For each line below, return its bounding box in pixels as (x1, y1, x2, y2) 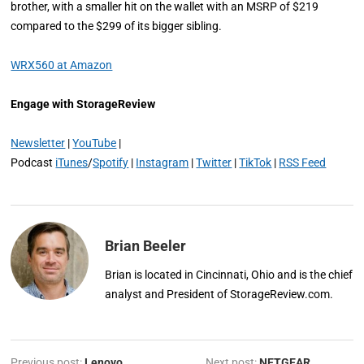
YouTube (72, 136, 117, 150)
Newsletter (11, 136, 66, 150)
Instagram (136, 156, 189, 170)
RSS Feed (279, 156, 327, 170)
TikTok (239, 156, 272, 170)
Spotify (93, 156, 129, 170)
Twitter (196, 156, 232, 170)
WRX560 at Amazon (11, 58, 113, 72)
